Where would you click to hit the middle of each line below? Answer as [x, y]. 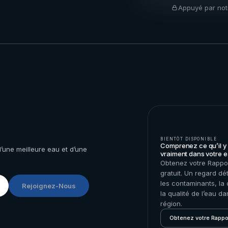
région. [172, 203]
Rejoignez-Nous [49, 186]
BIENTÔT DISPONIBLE [189, 139]
